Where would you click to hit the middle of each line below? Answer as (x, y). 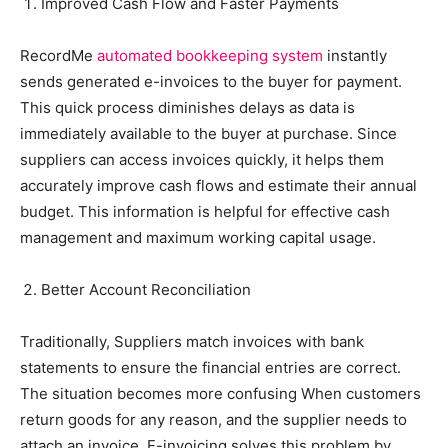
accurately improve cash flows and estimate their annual (218, 185)
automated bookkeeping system (208, 55)
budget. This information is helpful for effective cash (205, 211)
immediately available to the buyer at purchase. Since (208, 133)
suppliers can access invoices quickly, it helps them (202, 159)
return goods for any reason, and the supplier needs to (213, 419)
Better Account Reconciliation (148, 289)
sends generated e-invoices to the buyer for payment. (211, 81)
